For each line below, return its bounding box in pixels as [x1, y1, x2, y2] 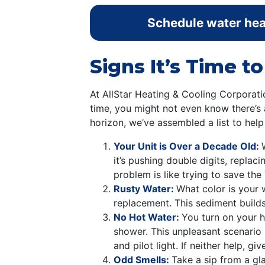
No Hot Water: [114, 211, 182, 224]
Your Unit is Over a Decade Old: [114, 140, 261, 153]
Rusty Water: [114, 183, 176, 195]
